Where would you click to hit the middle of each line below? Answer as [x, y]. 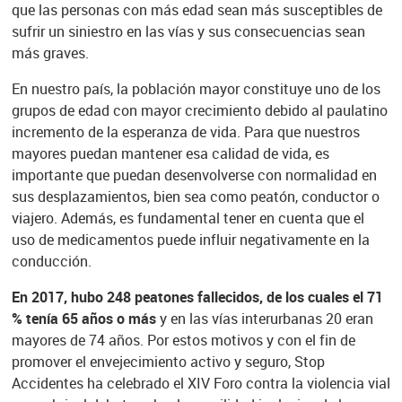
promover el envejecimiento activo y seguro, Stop [168, 362]
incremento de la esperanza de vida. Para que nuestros [185, 132]
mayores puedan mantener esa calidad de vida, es [170, 154]
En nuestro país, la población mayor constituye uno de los [196, 89]
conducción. [51, 262]
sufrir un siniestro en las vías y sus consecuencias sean [188, 32]
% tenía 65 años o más [83, 319]
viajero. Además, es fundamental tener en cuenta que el [188, 218]
